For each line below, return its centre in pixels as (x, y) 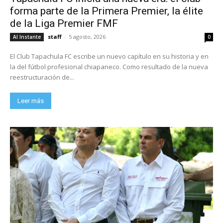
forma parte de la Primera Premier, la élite (107, 11)
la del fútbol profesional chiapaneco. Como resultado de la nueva (66, 67)
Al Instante (27, 37)
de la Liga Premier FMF (64, 24)
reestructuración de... (42, 77)
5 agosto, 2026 (87, 37)
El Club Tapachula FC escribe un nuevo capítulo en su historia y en (109, 56)
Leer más (31, 101)
